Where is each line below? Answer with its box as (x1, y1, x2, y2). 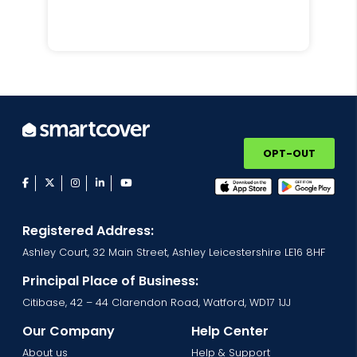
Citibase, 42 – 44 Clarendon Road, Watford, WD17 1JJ (22, 296, 291, 310)
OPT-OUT (263, 146, 316, 160)
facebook (28, 175, 78, 189)
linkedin (104, 175, 143, 189)
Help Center (191, 322, 269, 341)
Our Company (22, 322, 115, 341)
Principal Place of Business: (22, 272, 198, 291)
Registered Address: (22, 222, 154, 241)
